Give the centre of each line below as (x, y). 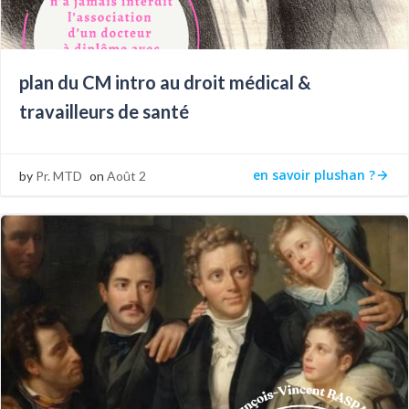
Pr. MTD (59, 176)
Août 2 (126, 176)
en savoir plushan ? (314, 174)
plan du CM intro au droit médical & (165, 82)
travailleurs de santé (104, 111)
